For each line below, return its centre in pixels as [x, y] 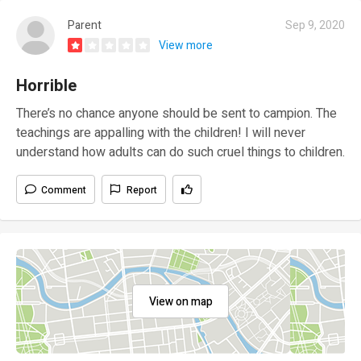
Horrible [46, 85]
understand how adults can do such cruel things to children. [180, 152]
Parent [85, 25]
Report [142, 190]
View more [186, 45]
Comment [64, 190]
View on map [180, 301]
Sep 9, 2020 [315, 25]
